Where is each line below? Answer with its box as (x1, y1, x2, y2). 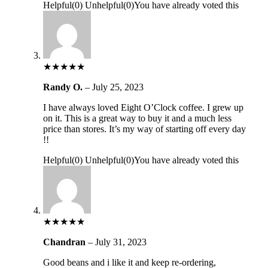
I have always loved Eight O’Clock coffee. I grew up (42, 102, 243, 112)
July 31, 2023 (95, 236, 147, 247)
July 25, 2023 (92, 81, 144, 92)
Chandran (42, 236, 88, 247)
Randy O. (42, 81, 85, 92)
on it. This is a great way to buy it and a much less (42, 112, 232, 123)
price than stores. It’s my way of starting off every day (42, 123, 246, 134)
